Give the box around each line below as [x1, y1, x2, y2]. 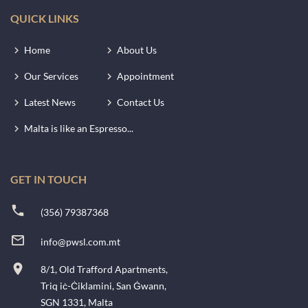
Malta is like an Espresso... [24, 122, 133, 134]
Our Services [24, 69, 78, 82]
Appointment [117, 69, 174, 82]
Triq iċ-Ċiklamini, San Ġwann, [41, 279, 166, 291]
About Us [117, 43, 157, 56]
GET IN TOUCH [10, 172, 87, 186]
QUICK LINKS [10, 11, 79, 25]
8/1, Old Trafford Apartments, [41, 263, 168, 275]
